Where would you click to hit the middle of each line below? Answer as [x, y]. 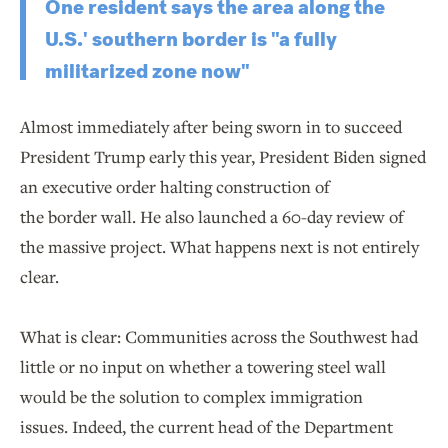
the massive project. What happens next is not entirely [219, 247]
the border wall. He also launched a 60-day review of [212, 217]
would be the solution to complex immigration [191, 397]
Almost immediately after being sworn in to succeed [211, 127]
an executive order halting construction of [175, 187]
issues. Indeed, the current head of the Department [206, 427]
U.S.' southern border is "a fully [191, 40]
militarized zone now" [147, 72]
